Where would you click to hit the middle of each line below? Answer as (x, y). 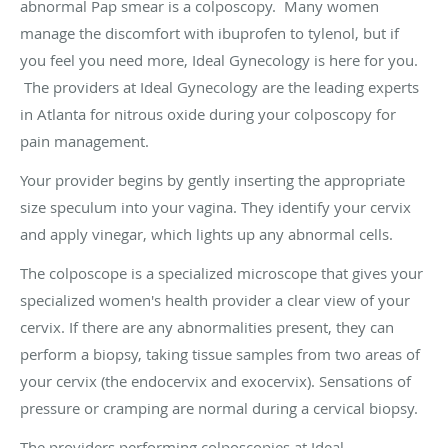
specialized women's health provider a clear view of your (215, 299)
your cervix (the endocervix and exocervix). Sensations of (215, 380)
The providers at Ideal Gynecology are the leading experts (221, 86)
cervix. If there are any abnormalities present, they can (207, 326)
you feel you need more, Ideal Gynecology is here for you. (219, 59)
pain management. (84, 140)
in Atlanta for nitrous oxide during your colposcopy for (208, 113)
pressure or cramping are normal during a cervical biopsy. (219, 407)
